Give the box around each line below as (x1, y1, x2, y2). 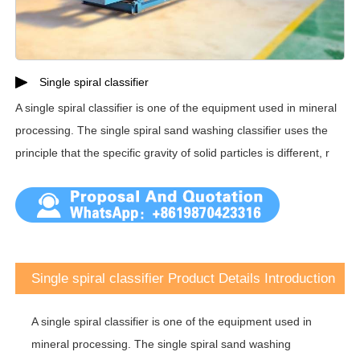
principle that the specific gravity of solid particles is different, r (14, 145, 329, 159)
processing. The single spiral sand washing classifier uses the (14, 123, 328, 137)
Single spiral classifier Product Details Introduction (31, 270, 335, 286)
